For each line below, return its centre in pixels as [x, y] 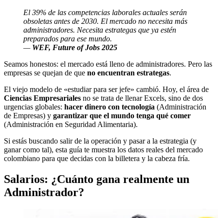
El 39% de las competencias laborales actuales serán [105, 12]
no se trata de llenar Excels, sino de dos [142, 98]
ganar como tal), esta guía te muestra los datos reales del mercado [103, 149]
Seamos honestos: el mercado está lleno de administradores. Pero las [108, 64]
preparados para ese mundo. [68, 38]
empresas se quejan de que [45, 73]
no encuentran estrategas [128, 73]
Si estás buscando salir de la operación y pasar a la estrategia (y [100, 141]
